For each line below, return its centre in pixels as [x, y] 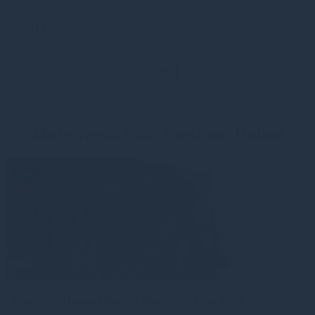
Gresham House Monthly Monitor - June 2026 [129, 302]
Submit [157, 71]
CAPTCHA [33, 30]
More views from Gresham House [157, 135]
